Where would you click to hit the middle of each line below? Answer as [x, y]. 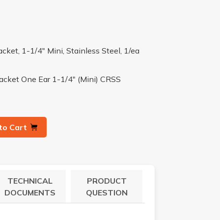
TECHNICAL [30, 180]
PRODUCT [107, 180]
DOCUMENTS [30, 192]
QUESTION [107, 192]
